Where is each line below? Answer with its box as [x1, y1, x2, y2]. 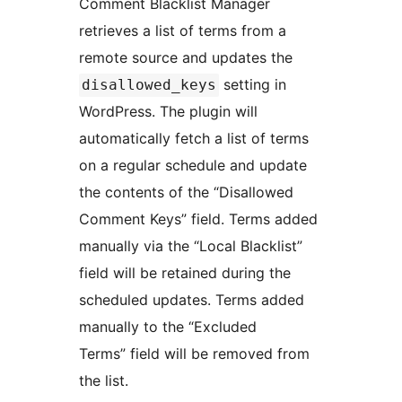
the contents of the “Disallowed [79, 183, 293, 202]
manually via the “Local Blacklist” [79, 237, 302, 256]
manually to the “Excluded [79, 318, 257, 336]
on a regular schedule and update [79, 156, 307, 175]
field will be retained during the [79, 264, 291, 283]
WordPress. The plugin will [79, 102, 258, 121]
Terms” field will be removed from [79, 345, 310, 363]
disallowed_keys [82, 76, 216, 94]
